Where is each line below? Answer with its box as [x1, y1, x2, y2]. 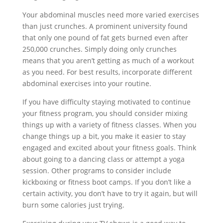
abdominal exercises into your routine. [22, 79, 151, 88]
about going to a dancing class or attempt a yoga [22, 154, 185, 164]
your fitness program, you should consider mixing [22, 109, 188, 118]
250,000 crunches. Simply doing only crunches [22, 44, 177, 54]
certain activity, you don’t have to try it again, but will [22, 189, 198, 198]
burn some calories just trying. [22, 200, 124, 210]
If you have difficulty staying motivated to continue [22, 97, 191, 107]
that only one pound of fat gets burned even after [22, 33, 188, 42]
